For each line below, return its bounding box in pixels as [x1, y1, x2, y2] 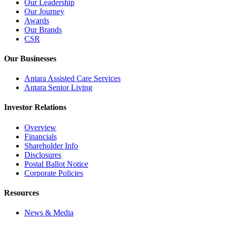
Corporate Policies [24, 168, 83, 177]
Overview [24, 123, 56, 132]
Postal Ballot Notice [24, 159, 88, 168]
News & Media [24, 208, 73, 217]
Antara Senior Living [24, 83, 92, 92]
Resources [4, 188, 39, 197]
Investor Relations [4, 103, 66, 112]
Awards [24, 16, 49, 25]
